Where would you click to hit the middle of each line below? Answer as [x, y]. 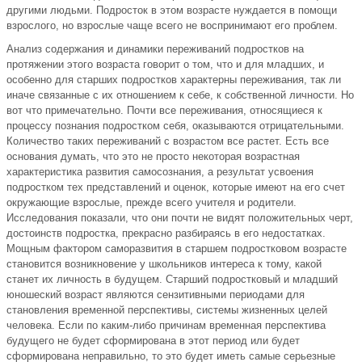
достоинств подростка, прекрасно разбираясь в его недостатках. [166, 234]
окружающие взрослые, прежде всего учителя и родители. [152, 203]
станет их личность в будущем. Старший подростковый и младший [172, 280]
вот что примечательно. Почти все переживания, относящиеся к [164, 111]
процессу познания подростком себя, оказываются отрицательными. [175, 126]
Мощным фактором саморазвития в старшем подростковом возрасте [177, 249]
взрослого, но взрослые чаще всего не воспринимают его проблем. [172, 26]
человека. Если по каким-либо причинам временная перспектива [166, 326]
